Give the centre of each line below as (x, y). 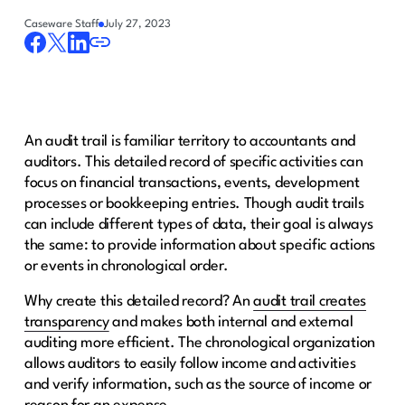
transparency (66, 322)
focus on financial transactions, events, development (192, 183)
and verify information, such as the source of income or (198, 384)
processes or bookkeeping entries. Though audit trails (194, 203)
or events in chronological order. (126, 266)
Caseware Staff (61, 24)
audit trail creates (310, 301)
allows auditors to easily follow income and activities (190, 363)
